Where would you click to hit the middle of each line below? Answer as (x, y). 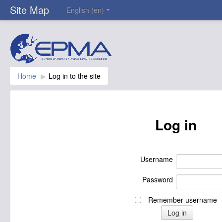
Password (158, 179)
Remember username (182, 200)
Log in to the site (75, 76)
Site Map (29, 10)
